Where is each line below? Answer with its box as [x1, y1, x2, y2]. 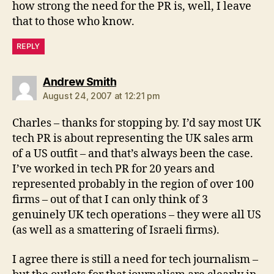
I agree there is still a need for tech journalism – [12, 252, 258, 267]
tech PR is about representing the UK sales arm [12, 131, 253, 146]
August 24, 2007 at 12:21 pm [43, 91, 160, 101]
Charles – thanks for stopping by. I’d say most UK [12, 116, 261, 130]
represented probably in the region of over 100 [12, 177, 254, 191]
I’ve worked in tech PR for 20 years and [12, 162, 215, 176]
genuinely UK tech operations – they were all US [12, 208, 261, 222]
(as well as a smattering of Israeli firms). [12, 223, 220, 237]
